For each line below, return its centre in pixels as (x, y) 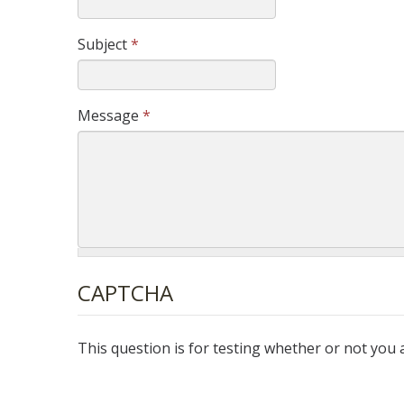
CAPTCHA (125, 293)
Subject (104, 44)
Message (110, 115)
